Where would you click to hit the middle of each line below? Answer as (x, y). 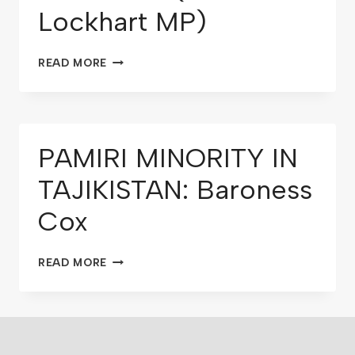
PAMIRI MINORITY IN (168, 158)
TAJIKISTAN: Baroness (175, 190)
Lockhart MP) (122, 22)
